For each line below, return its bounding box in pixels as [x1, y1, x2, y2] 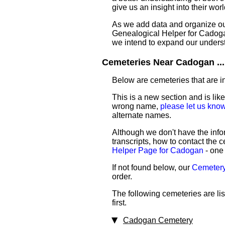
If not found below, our [112, 163, 192, 172]
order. [112, 172, 132, 181]
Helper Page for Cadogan [112, 146, 203, 155]
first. [112, 198, 127, 207]
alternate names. [112, 111, 171, 120]
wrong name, [112, 102, 160, 110]
